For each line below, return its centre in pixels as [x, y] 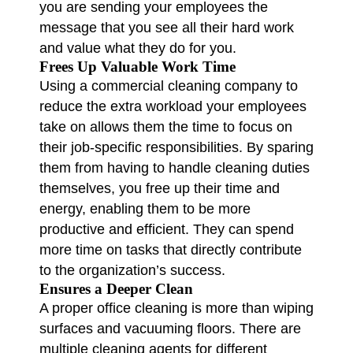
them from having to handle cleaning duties [175, 167]
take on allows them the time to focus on [166, 126]
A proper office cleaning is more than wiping [176, 308]
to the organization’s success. [132, 270]
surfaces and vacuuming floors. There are [170, 328]
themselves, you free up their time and [160, 188]
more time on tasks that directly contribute [171, 249]
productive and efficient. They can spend [167, 229]
